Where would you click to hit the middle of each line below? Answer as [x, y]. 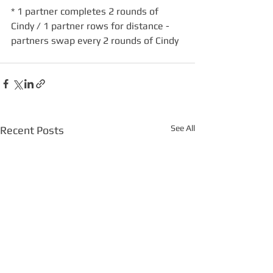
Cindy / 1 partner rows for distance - [91, 26]
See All [183, 128]
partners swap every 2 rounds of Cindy [95, 41]
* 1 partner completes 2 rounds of [86, 11]
